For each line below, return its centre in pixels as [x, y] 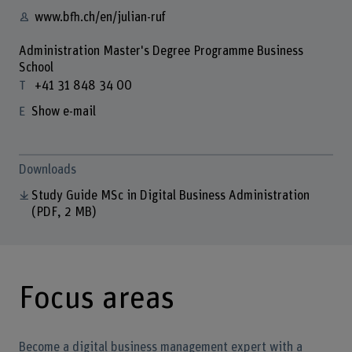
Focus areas [96, 298]
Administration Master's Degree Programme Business [161, 51]
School [36, 68]
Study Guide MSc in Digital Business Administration [170, 196]
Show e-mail [63, 111]
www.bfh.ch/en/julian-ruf [100, 18]
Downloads [47, 170]
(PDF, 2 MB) [64, 212]
